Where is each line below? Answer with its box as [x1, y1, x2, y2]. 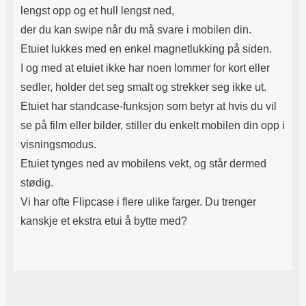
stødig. [20, 177, 53, 189]
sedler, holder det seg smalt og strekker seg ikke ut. [20, 81, 266, 93]
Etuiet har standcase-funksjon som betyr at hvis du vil [20, 100, 277, 112]
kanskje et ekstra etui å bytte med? [20, 215, 187, 227]
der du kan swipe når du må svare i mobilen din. [20, 24, 251, 36]
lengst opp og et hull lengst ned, [20, 5, 174, 16]
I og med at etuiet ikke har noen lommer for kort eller [20, 62, 270, 74]
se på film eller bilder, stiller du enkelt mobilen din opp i [20, 120, 285, 131]
